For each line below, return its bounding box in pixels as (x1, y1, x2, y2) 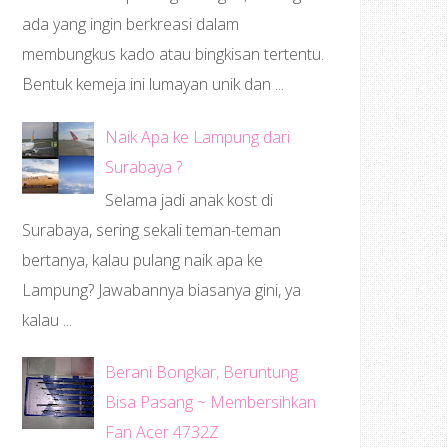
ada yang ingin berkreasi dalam (22, 13, 239, 36)
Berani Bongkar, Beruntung (105, 361, 299, 384)
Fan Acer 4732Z (105, 421, 220, 444)
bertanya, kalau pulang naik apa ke (22, 248, 263, 271)
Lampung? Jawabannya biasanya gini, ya (22, 278, 301, 301)
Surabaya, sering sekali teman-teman (22, 218, 281, 241)
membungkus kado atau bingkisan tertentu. (22, 43, 324, 66)
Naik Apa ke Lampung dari (105, 125, 291, 148)
